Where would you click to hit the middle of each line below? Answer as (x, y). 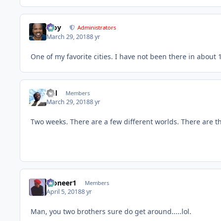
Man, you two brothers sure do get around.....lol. (111, 211)
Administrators (97, 28)
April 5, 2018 (64, 192)
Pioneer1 (62, 183)
